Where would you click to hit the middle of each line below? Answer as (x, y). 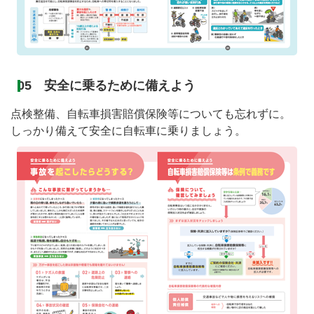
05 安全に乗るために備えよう (107, 86)
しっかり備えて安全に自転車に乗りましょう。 (128, 131)
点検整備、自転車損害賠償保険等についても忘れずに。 (151, 114)
